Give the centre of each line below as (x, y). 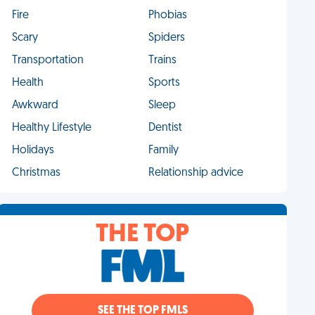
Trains (162, 60)
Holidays (33, 150)
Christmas (37, 173)
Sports (164, 83)
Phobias (167, 15)
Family (163, 150)
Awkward (36, 105)
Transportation (48, 60)
